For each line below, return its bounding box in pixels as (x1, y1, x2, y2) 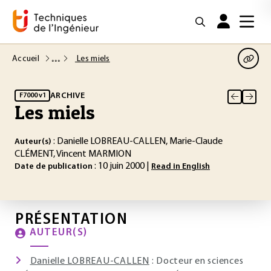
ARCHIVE (50, 91, 85, 100)
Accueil (12, 54, 42, 64)
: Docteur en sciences (149, 256, 244, 266)
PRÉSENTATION (15, 212, 128, 227)
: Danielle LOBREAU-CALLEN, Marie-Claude (51, 137, 223, 146)
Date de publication (15, 162, 93, 171)
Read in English (151, 162, 210, 171)
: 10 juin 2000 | (93, 162, 151, 171)
